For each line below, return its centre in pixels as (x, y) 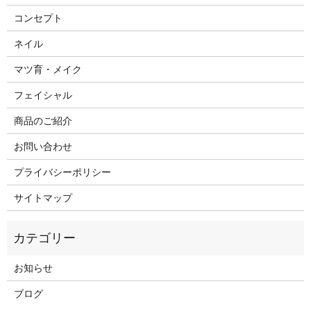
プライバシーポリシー (62, 172)
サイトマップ (43, 198)
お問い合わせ (43, 146)
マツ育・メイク (48, 69)
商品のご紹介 (43, 121)
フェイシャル (43, 95)
